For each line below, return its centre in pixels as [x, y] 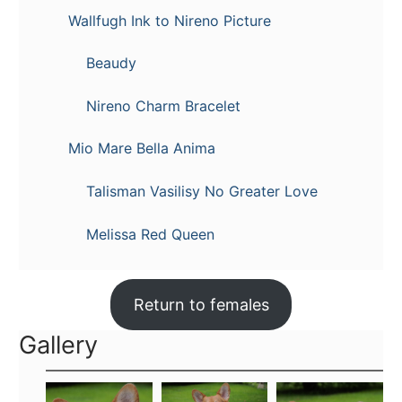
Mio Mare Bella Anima [142, 149]
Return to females [201, 305]
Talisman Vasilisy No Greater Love [202, 192]
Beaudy [111, 63]
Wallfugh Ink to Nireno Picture [170, 20]
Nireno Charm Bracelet [163, 105]
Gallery [58, 345]
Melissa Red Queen [150, 234]
